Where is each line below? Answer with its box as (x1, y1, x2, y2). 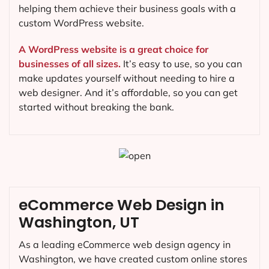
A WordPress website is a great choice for (19, 43, 208, 55)
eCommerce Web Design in (19, 194, 225, 216)
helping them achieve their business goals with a (19, 2, 236, 15)
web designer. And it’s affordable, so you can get (19, 86, 238, 98)
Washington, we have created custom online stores (19, 252, 247, 265)
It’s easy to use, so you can (121, 57, 242, 70)
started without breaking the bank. (19, 100, 174, 113)
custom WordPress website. (19, 17, 144, 29)
